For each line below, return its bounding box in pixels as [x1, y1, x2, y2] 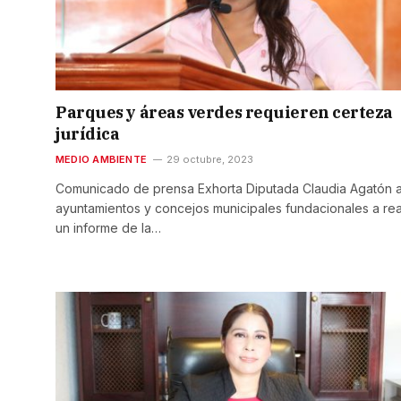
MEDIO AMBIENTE [55, 153, 148, 166]
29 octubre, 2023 [166, 153, 254, 166]
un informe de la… [55, 220, 161, 236]
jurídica [55, 124, 120, 145]
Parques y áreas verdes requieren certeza [55, 102, 393, 124]
